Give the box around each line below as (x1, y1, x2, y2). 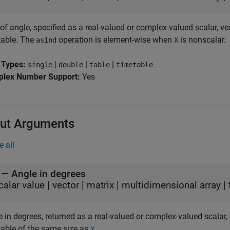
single (28, 61, 52, 69)
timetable (116, 61, 153, 69)
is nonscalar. (178, 35, 226, 45)
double (59, 61, 83, 69)
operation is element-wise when (56, 35, 174, 45)
